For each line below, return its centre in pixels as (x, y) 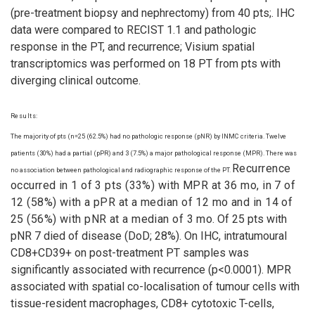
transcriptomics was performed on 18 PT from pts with (146, 64)
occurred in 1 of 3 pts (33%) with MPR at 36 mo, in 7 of (153, 185)
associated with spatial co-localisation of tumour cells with (155, 286)
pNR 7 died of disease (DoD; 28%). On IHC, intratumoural (149, 236)
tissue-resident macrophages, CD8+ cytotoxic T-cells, (142, 303)
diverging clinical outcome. (76, 81)
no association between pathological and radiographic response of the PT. (121, 169)
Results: (24, 115)
